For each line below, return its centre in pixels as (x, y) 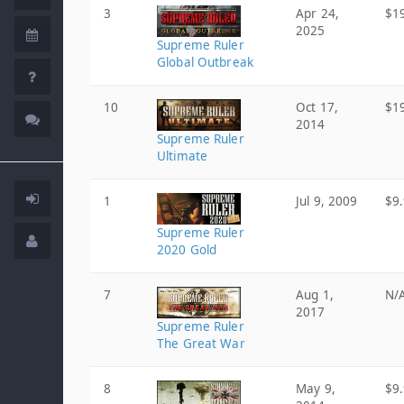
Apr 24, (317, 14)
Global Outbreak (205, 62)
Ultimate (183, 156)
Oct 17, (317, 107)
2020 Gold (187, 250)
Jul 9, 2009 (327, 201)
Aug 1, (315, 295)
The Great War (201, 344)
